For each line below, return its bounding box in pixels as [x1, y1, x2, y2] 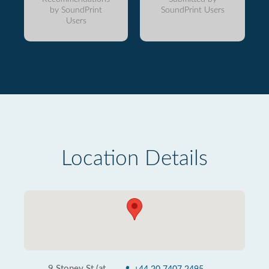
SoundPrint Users [160, 5, 225, 14]
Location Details [61, 148, 208, 169]
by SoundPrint [50, 5, 102, 14]
